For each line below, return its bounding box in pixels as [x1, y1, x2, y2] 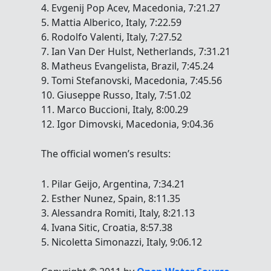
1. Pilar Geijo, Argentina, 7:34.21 [41, 177, 185, 191]
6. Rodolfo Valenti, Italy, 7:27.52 [41, 30, 182, 44]
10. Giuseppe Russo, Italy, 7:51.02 [41, 88, 191, 102]
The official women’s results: [41, 147, 171, 161]
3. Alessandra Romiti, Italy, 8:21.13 [41, 206, 195, 220]
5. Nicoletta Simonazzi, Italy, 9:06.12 [41, 235, 202, 249]
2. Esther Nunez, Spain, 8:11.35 [41, 191, 180, 205]
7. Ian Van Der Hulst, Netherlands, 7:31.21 [41, 44, 230, 58]
